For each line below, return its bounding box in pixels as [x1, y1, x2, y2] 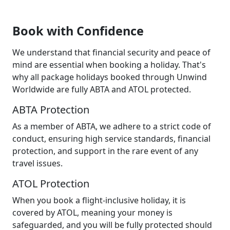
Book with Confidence [12, 23, 144, 39]
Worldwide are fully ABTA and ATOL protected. [12, 84, 191, 95]
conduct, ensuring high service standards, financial [12, 133, 210, 144]
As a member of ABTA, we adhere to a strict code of [12, 121, 211, 132]
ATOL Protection [12, 177, 89, 190]
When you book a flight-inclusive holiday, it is [12, 195, 186, 206]
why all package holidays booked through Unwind [12, 71, 207, 83]
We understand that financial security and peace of [12, 47, 210, 58]
